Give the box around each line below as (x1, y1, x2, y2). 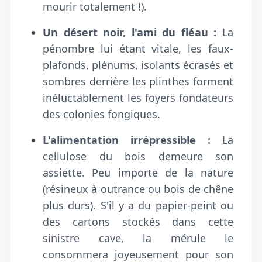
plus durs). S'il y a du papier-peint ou (43, 198, 233, 212)
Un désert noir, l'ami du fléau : (43, 25, 217, 39)
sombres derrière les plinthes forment (43, 74, 233, 88)
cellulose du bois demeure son (43, 149, 233, 163)
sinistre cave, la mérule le (43, 230, 233, 245)
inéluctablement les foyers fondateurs (43, 90, 233, 105)
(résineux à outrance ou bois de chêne (43, 181, 233, 196)
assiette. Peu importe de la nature (43, 165, 233, 180)
